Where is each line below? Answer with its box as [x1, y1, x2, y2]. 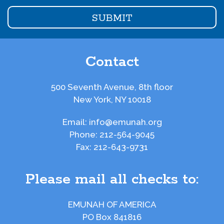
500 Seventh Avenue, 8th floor [51, 82, 173, 92]
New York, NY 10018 [73, 94, 151, 104]
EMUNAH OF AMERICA [67, 199, 156, 209]
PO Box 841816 [82, 212, 141, 222]
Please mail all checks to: [25, 170, 198, 188]
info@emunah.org [88, 117, 162, 127]
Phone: [69, 129, 99, 139]
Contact [85, 53, 139, 71]
